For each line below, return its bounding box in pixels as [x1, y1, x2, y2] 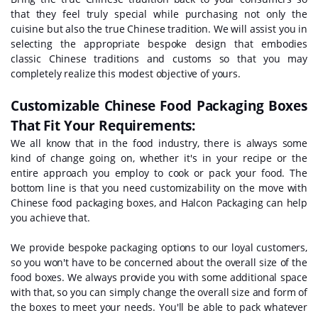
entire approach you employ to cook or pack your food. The [11, 166, 307, 180]
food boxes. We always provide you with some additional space [11, 270, 307, 285]
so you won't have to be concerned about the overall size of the [11, 256, 307, 270]
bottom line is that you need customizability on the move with [11, 181, 307, 195]
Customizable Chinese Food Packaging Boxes [11, 97, 307, 115]
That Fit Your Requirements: [11, 116, 199, 135]
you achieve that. [11, 211, 90, 225]
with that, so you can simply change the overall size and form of [11, 285, 307, 300]
